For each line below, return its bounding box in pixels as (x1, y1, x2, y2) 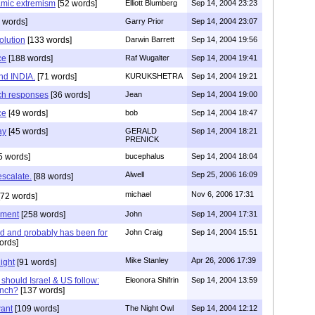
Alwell (125, 169, 144, 179)
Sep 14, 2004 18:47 (191, 108, 257, 117)
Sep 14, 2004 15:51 (191, 227, 257, 236)
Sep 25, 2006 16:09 (191, 169, 257, 179)
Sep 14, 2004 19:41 (191, 53, 257, 62)
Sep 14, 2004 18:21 (191, 126, 257, 135)
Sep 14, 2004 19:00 (191, 89, 257, 98)
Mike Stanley (125, 255, 169, 264)
